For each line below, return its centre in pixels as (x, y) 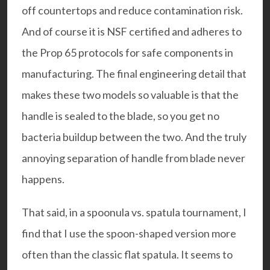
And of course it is (64, 31)
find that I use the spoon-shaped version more (129, 233)
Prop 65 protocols (82, 52)
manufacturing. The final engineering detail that (134, 73)
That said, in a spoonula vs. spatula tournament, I (134, 212)
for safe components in (178, 52)
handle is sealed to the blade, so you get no (121, 115)
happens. (43, 179)
